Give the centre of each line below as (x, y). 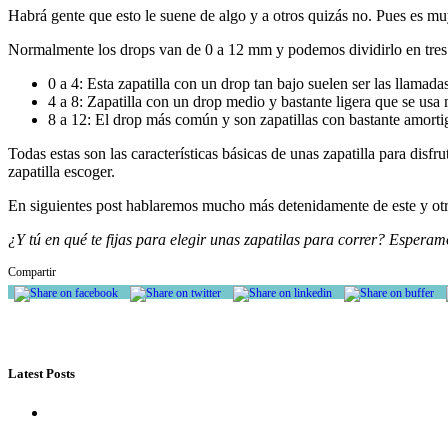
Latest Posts (41, 373)
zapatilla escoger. (61, 171)
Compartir (32, 271)
